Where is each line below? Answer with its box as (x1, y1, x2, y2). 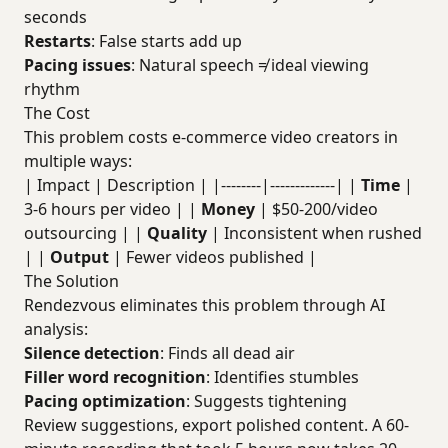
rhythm (24, 78, 80, 100)
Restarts (24, 30, 91, 52)
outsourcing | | (24, 222, 147, 244)
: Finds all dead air (160, 342, 295, 364)
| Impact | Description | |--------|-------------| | (24, 174, 361, 196)
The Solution (24, 270, 119, 292)
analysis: (24, 318, 88, 340)
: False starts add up (91, 30, 242, 52)
